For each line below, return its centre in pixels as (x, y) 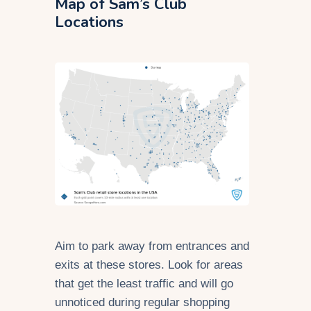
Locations (89, 22)
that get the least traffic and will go (144, 283)
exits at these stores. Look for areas (149, 264)
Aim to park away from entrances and (152, 246)
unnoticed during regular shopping (142, 302)
